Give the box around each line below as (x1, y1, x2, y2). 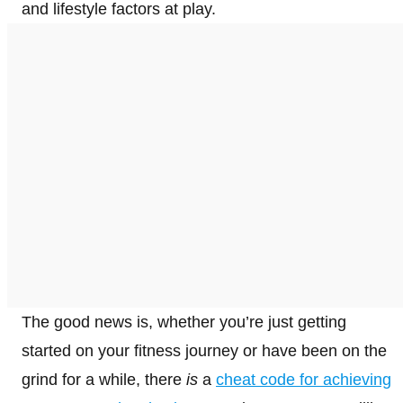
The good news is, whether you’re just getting (22, 313, 346, 332)
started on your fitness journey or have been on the (22, 342, 387, 361)
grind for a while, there (22, 371, 186, 390)
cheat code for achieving (216, 371, 391, 390)
